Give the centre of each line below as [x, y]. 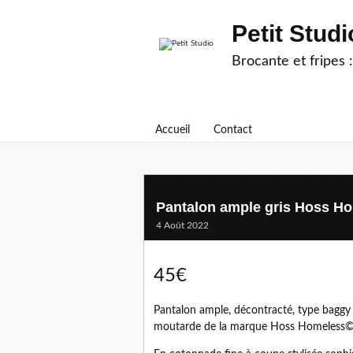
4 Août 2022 [182, 225]
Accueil [173, 130]
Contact [233, 130]
